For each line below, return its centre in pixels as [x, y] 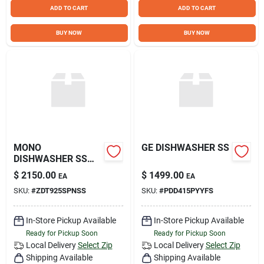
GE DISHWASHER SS [185, 147]
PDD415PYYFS [188, 190]
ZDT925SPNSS [61, 190]
